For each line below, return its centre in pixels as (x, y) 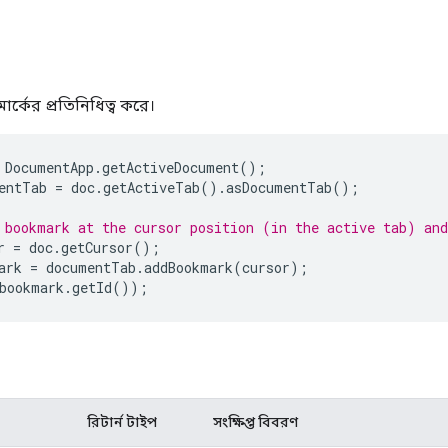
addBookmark (188, 267)
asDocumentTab (279, 187)
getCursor (97, 247)
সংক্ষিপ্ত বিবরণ (255, 421)
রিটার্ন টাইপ (122, 421)
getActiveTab (151, 187)
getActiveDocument (170, 167)
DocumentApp (49, 167)
